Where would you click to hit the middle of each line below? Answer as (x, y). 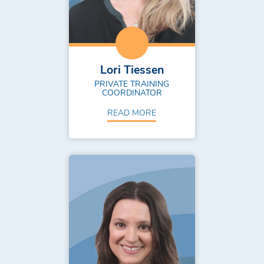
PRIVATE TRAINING (132, 83)
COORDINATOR (132, 92)
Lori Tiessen (132, 69)
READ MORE (132, 112)
